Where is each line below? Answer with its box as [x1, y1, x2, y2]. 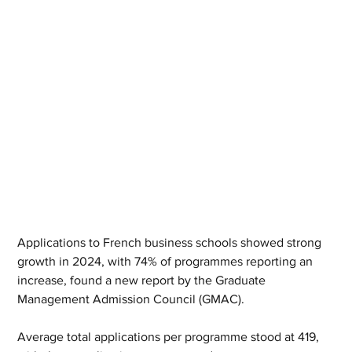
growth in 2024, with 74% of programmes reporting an [17, 255, 317, 269]
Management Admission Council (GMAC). [17, 292, 245, 306]
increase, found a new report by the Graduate [17, 273, 269, 288]
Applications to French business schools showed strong [17, 236, 325, 250]
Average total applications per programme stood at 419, [17, 330, 323, 344]
